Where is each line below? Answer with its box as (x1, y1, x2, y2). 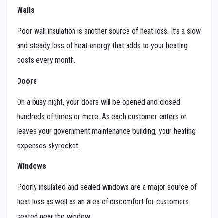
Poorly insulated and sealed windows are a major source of (17, 182, 197, 192)
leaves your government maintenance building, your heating (17, 126, 196, 136)
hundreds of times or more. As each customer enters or (17, 111, 187, 121)
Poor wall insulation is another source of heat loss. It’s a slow (17, 26, 201, 36)
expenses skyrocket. (17, 141, 80, 150)
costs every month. (17, 55, 75, 65)
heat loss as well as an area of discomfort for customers (17, 197, 189, 207)
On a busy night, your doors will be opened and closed (17, 97, 180, 107)
